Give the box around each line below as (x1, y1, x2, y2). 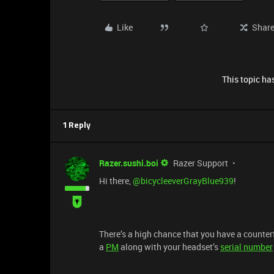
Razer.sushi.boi (99, 157, 158, 169)
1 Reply (62, 122, 91, 130)
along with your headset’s (119, 241, 220, 253)
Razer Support (173, 157, 228, 169)
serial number (220, 241, 273, 253)
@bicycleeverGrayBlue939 (133, 175, 234, 187)
